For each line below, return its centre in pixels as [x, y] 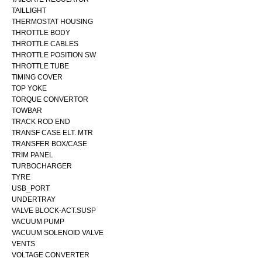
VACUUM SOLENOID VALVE [58, 232]
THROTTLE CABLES [45, 44]
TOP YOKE [29, 88]
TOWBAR [27, 110]
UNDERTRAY [34, 199]
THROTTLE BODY [41, 32]
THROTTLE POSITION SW [54, 55]
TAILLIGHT [29, 10]
